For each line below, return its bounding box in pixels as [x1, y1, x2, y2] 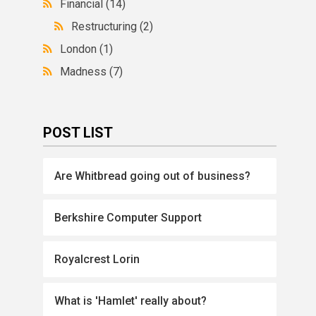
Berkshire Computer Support [54, 211, 202, 224]
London [60, 42, 100, 56]
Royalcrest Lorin [54, 253, 140, 266]
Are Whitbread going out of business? [54, 169, 251, 183]
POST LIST [43, 124, 114, 141]
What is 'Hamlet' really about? [54, 294, 207, 308]
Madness [60, 65, 110, 78]
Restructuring [71, 20, 140, 33]
